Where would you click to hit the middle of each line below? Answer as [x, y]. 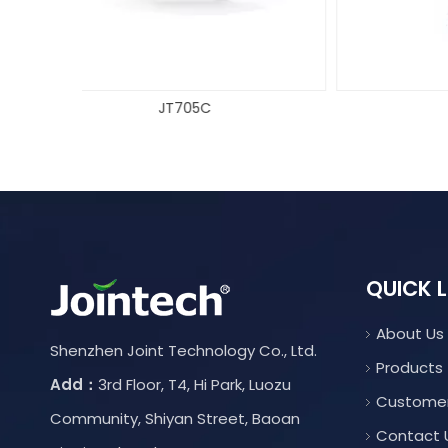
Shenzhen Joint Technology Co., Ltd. [185, 350]
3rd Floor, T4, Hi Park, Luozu [194, 384]
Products [409, 367]
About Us [410, 333]
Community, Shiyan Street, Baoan [175, 418]
